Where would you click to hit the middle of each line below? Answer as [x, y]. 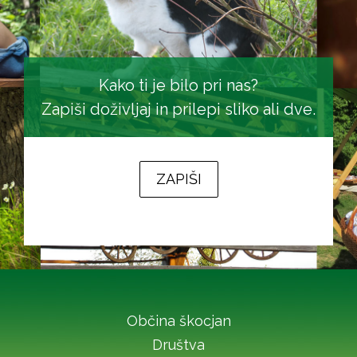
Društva [178, 344]
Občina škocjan [178, 320]
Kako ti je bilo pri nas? [178, 85]
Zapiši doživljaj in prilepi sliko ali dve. [178, 109]
